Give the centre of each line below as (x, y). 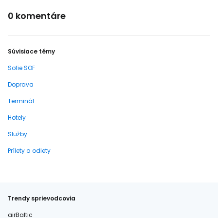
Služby (18, 134)
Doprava (21, 84)
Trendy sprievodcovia (42, 198)
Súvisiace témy (31, 51)
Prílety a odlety (29, 151)
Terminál (21, 101)
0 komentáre (37, 16)
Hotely (17, 118)
